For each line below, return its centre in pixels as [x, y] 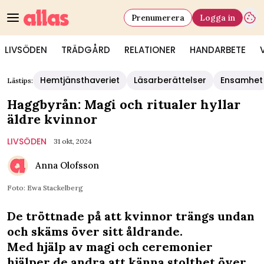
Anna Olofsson [67, 165]
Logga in [217, 17]
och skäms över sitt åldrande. [95, 231]
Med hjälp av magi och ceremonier [110, 247]
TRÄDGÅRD [86, 50]
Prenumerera [158, 17]
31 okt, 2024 [73, 141]
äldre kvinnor [52, 119]
